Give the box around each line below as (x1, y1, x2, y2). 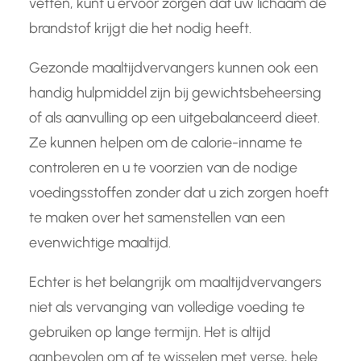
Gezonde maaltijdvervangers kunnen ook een (29, 59, 318, 77)
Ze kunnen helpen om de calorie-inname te (29, 134, 302, 152)
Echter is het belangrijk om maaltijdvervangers (29, 273, 322, 292)
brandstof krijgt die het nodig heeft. (29, 19, 251, 38)
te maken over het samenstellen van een (29, 209, 285, 227)
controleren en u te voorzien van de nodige (29, 159, 297, 177)
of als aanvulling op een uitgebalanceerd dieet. (29, 109, 320, 127)
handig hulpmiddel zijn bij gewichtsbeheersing (29, 84, 322, 102)
